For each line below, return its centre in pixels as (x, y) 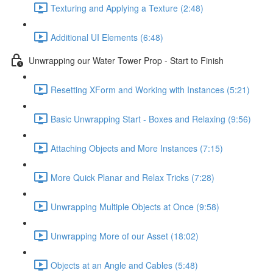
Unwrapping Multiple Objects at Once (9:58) (135, 206)
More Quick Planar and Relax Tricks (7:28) (133, 177)
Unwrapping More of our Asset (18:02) (125, 236)
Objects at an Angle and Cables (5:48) (124, 265)
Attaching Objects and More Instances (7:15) (137, 148)
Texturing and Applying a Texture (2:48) (127, 8)
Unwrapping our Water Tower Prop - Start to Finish (126, 60)
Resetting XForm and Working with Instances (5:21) (150, 89)
